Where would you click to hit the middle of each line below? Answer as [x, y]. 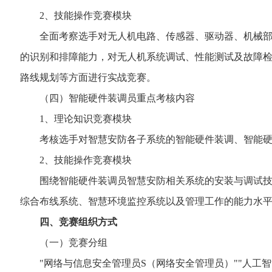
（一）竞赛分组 [64, 243]
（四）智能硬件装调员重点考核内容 [107, 98]
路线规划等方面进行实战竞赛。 [88, 77]
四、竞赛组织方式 [78, 222]
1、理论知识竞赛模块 [76, 119]
